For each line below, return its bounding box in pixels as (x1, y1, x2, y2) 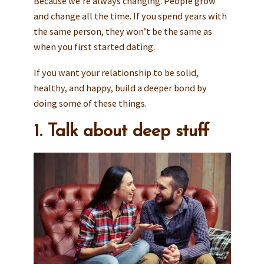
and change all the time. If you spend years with (33, 9, 227, 22)
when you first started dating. (33, 40, 155, 52)
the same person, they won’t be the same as (33, 25, 212, 37)
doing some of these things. (33, 97, 147, 109)
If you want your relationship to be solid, (33, 66, 199, 78)
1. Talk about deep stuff (33, 123, 209, 141)
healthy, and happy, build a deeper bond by (33, 81, 207, 94)
